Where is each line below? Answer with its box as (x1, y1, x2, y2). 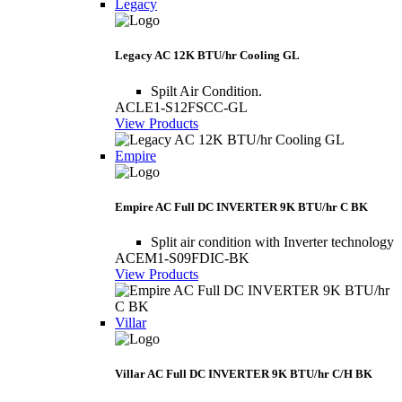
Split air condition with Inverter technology (151, 233, 394, 249)
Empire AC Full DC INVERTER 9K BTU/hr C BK (115, 199, 368, 214)
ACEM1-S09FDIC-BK (115, 249, 249, 266)
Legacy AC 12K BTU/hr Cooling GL (115, 48, 300, 63)
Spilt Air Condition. (151, 83, 262, 99)
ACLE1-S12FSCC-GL (115, 99, 248, 115)
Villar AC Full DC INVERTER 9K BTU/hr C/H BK (115, 367, 372, 381)
